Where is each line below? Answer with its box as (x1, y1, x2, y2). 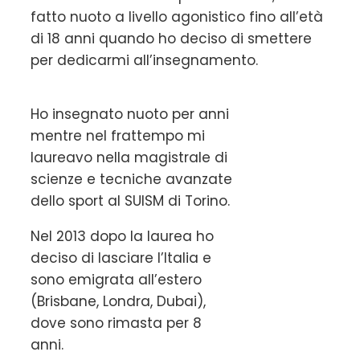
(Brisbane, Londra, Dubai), (31, 291, 206, 311)
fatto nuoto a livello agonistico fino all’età (31, 6, 323, 27)
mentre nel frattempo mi (31, 125, 205, 145)
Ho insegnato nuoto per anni (31, 104, 229, 124)
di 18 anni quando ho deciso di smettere (31, 28, 312, 48)
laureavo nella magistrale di (31, 147, 227, 167)
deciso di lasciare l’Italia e (31, 247, 211, 268)
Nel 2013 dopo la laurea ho (31, 226, 214, 246)
